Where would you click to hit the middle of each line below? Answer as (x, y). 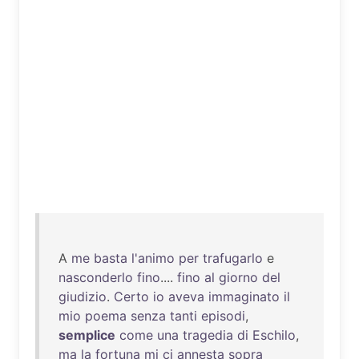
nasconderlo (96, 277)
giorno (238, 277)
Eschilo (274, 335)
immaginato (244, 296)
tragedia (208, 335)
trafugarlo (233, 258)
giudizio (83, 296)
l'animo (153, 258)
